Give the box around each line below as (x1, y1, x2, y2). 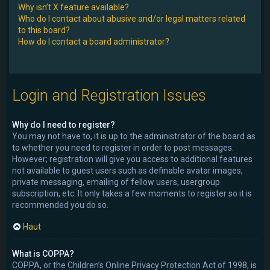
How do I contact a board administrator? (18, 36, 169, 46)
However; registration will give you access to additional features (12, 154, 253, 165)
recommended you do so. (12, 200, 108, 210)
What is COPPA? (12, 249, 74, 259)
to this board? (18, 25, 70, 35)
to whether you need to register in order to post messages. (12, 143, 234, 153)
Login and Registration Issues (12, 87, 206, 105)
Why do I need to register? (12, 120, 115, 130)
